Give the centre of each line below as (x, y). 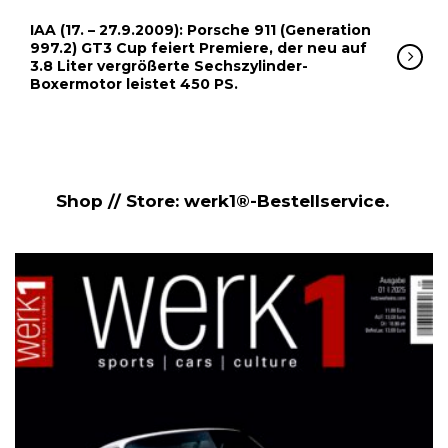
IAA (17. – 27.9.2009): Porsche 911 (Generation (200, 29)
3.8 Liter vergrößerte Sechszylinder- (169, 65)
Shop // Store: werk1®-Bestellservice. (222, 200)
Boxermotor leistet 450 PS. (134, 83)
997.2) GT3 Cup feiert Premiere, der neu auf (198, 47)
